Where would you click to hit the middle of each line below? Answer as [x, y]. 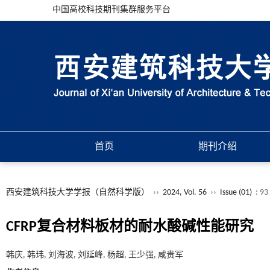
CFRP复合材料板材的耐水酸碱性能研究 [130, 227]
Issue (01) [236, 193]
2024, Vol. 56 [186, 193]
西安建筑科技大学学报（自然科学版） [78, 193]
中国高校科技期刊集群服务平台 [111, 10]
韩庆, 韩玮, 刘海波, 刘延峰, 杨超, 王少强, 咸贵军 [95, 255]
